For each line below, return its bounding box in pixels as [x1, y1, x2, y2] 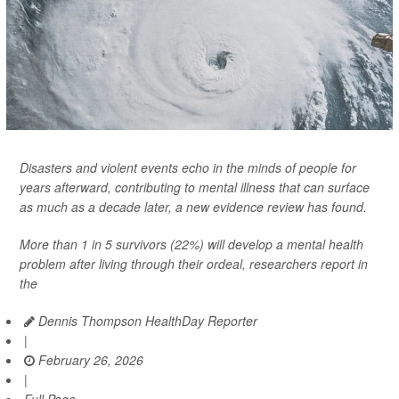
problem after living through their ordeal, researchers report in [20, 255, 368, 273]
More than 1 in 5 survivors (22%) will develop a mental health [20, 235, 363, 254]
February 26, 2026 [35, 351, 143, 370]
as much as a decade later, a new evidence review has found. [20, 198, 367, 216]
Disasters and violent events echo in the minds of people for [20, 159, 356, 177]
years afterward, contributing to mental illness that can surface [20, 178, 370, 197]
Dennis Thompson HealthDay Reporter [35, 312, 257, 330]
